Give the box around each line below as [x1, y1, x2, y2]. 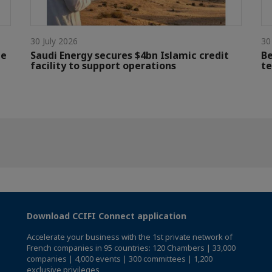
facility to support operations [30, 59, 176, 73]
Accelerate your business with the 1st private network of [27, 231, 233, 243]
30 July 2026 [30, 35, 78, 47]
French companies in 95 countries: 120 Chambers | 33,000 [27, 242, 236, 254]
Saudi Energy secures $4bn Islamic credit [30, 49, 229, 63]
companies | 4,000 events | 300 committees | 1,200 [27, 253, 212, 265]
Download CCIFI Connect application [27, 210, 186, 222]
